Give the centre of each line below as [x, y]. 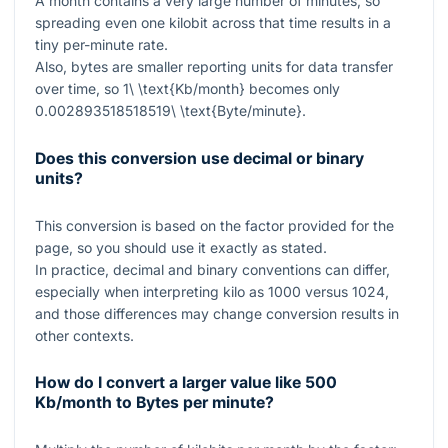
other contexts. [84, 335]
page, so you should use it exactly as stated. [181, 247]
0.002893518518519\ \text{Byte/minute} [168, 111]
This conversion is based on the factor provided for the [214, 225]
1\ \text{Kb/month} [184, 89]
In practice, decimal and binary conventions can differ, [212, 269]
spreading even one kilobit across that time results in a [213, 23]
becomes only [292, 89]
